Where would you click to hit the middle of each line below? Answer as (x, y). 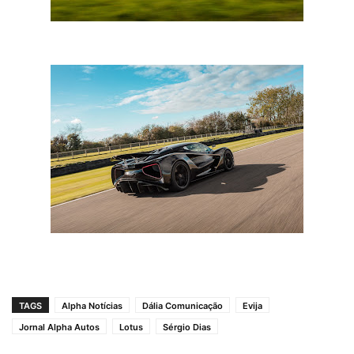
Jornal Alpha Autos (59, 328)
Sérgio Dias (187, 328)
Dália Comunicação (183, 306)
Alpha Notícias (92, 306)
